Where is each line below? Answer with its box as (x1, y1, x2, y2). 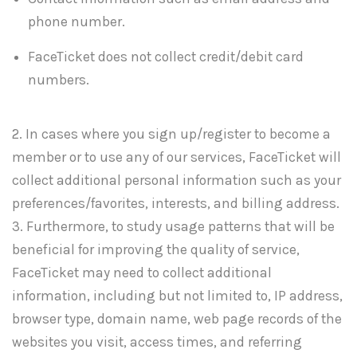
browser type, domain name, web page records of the (12, 310, 342, 327)
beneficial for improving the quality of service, (12, 241, 300, 257)
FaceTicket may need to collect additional (12, 264, 272, 280)
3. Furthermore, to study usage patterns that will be (12, 218, 335, 234)
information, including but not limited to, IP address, (12, 287, 343, 304)
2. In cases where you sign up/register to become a (12, 125, 331, 142)
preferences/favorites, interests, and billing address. (12, 194, 339, 211)
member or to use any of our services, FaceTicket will (12, 148, 341, 165)
